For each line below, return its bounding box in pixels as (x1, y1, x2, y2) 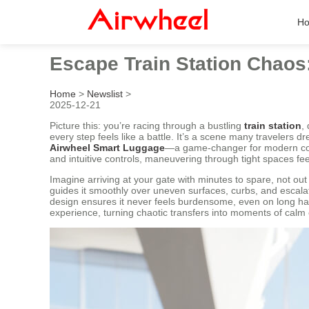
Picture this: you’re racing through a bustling (50, 119, 244, 131)
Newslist (87, 88, 123, 99)
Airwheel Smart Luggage (50, 141, 165, 153)
